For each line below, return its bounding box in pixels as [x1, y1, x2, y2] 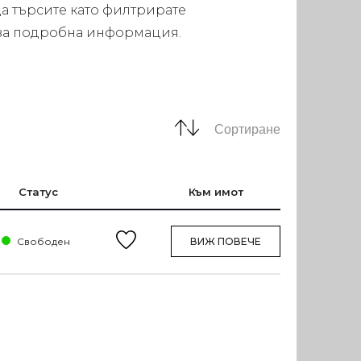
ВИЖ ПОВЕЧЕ [190, 235, 261, 248]
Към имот [188, 185, 243, 198]
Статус [18, 185, 58, 198]
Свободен [14, 234, 70, 247]
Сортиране [214, 122, 280, 136]
